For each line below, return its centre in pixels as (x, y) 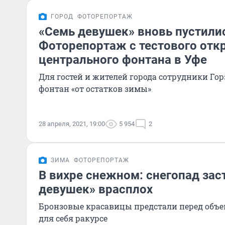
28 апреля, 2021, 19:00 (72, 124)
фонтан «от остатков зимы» (95, 89)
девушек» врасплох (96, 189)
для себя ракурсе (73, 218)
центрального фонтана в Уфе (123, 60)
